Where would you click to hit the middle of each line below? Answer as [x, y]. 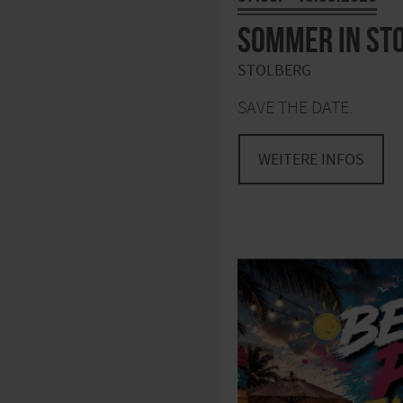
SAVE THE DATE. [295, 108]
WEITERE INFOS [311, 160]
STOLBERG [274, 71]
